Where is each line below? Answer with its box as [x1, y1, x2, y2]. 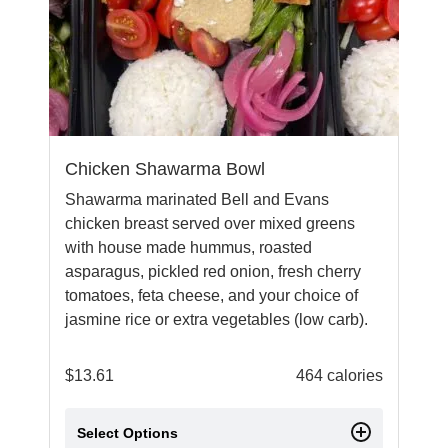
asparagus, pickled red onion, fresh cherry [65, 263, 361, 280]
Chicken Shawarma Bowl [65, 159, 265, 179]
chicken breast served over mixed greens [65, 215, 355, 232]
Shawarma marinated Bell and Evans [65, 191, 329, 208]
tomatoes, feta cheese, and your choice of [65, 287, 358, 304]
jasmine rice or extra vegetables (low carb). [65, 311, 368, 328]
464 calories [296, 367, 383, 384]
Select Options [77, 425, 178, 441]
